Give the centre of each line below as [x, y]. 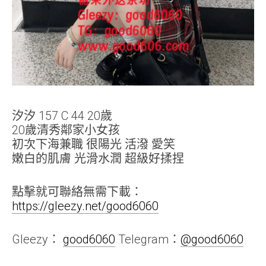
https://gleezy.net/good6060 [85, 206]
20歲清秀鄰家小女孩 [66, 130]
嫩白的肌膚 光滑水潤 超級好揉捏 [98, 158]
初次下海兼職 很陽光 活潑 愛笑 [94, 144]
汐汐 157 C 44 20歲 [62, 115]
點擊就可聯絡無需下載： [77, 191]
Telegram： [148, 239]
